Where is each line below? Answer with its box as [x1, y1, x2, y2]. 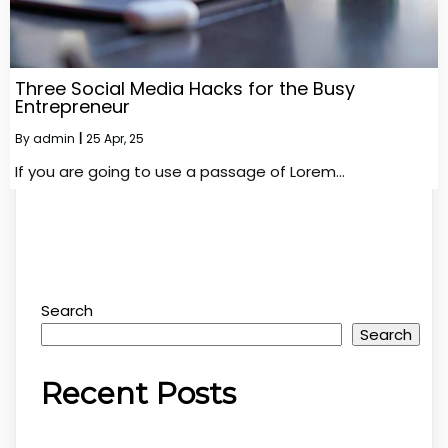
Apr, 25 [104, 129, 144, 147]
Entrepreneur [15, 93, 130, 119]
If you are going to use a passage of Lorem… [15, 160, 345, 182]
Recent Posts [41, 375, 236, 413]
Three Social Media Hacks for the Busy [15, 75, 355, 101]
